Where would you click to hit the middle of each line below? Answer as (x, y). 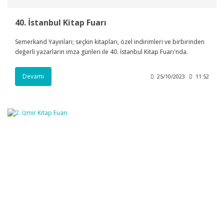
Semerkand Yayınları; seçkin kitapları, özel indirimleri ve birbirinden (110, 41)
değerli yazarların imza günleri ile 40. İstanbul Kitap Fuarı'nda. (101, 51)
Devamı (33, 76)
